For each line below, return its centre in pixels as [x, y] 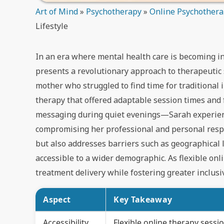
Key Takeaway [143, 199]
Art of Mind [57, 11]
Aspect [57, 199]
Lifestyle [52, 26]
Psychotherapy [114, 11]
